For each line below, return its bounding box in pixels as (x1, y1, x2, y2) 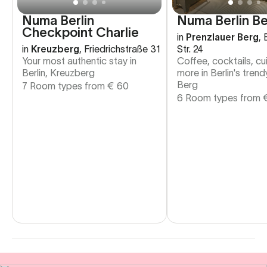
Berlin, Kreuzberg (22, 67, 95, 78)
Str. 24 (177, 43, 203, 54)
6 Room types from (177, 92, 263, 103)
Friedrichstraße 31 (84, 43, 160, 54)
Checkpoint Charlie (22, 24, 139, 39)
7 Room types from (22, 80, 107, 91)
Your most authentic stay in (22, 55, 136, 66)
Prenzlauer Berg (186, 31, 259, 42)
